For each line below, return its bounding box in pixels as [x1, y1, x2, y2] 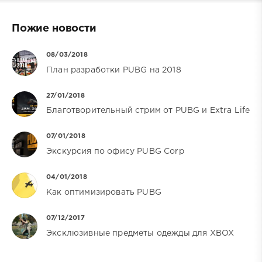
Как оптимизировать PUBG [46, 189, 161, 196]
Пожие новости [12, 23, 96, 33]
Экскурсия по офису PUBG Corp [46, 148, 184, 156]
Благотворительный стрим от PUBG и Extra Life [46, 107, 250, 115]
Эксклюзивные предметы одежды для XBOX [46, 229, 235, 237]
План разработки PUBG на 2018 [46, 66, 181, 74]
